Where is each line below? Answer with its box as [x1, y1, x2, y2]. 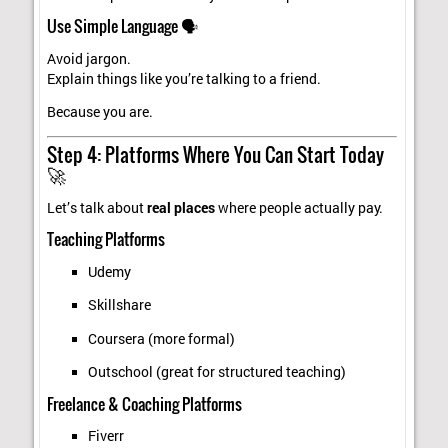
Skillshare [87, 296, 151, 315]
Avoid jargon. [47, 49, 132, 68]
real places [147, 198, 216, 217]
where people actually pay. [215, 198, 384, 217]
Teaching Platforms [47, 227, 166, 252]
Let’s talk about [47, 198, 148, 217]
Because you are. [47, 103, 154, 122]
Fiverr [87, 427, 124, 446]
